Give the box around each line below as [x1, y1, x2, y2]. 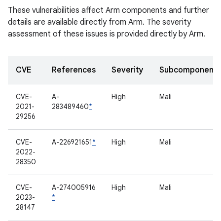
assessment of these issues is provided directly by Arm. [8, 29, 205, 39]
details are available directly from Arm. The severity [8, 17, 191, 27]
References [52, 65, 96, 75]
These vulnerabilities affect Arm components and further [8, 5, 209, 15]
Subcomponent [159, 65, 217, 75]
